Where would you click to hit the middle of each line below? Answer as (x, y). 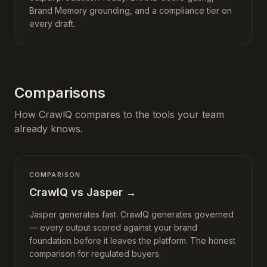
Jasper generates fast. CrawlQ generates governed (131, 214)
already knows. (49, 129)
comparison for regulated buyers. (95, 254)
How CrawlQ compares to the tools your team (119, 114)
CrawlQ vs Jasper (76, 192)
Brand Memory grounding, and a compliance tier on (131, 10)
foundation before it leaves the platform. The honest (132, 240)
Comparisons (60, 93)
